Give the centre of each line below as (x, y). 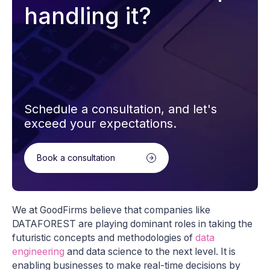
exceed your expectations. (100, 123)
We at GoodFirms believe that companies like (111, 210)
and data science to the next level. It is (151, 251)
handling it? (88, 15)
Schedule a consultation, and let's (121, 109)
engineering (39, 251)
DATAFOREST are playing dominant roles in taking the (132, 224)
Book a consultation (76, 158)
